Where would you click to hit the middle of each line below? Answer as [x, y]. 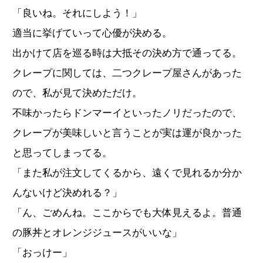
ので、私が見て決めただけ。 [77, 93]
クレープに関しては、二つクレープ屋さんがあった [127, 73]
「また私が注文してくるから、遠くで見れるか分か [127, 173]
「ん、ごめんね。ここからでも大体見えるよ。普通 [127, 213]
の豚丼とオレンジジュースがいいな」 [97, 232]
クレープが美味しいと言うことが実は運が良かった [127, 133]
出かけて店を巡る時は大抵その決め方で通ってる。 [127, 53]
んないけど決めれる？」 [67, 193]
